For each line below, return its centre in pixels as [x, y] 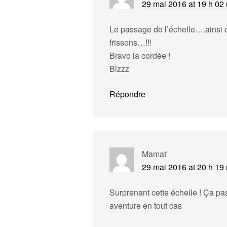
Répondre [127, 94]
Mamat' [155, 154]
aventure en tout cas [146, 205]
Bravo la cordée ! [140, 55]
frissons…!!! [130, 42]
